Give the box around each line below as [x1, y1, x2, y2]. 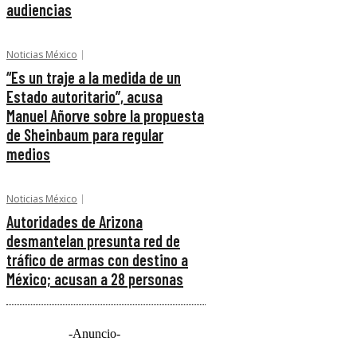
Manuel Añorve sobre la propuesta [6, 106, 204, 126]
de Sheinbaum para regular [6, 125, 163, 145]
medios [6, 144, 50, 164]
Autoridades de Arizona [6, 212, 143, 232]
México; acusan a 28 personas [6, 269, 183, 289]
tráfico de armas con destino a [6, 250, 188, 270]
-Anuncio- [68, 327, 120, 341]
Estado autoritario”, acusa [6, 87, 163, 107]
